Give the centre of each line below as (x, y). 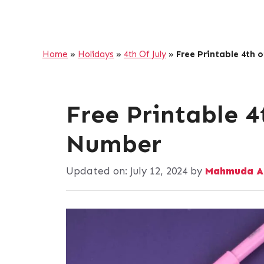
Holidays (96, 55)
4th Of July (145, 55)
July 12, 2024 (159, 171)
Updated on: (98, 171)
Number (114, 144)
